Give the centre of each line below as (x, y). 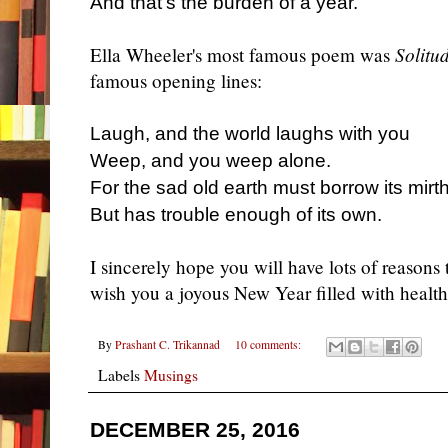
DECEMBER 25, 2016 (195, 430)
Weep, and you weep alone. (210, 161)
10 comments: (269, 345)
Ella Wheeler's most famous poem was (242, 55)
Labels (121, 375)
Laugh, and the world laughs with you (250, 134)
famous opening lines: (176, 81)
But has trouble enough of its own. (236, 215)
